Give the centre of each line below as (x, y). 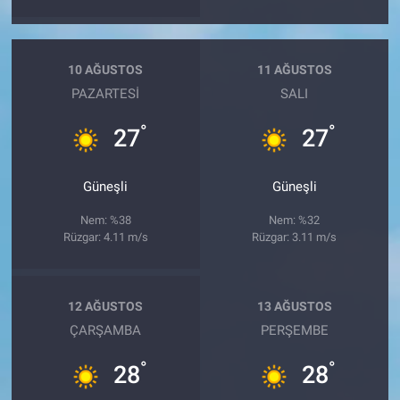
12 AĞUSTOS (106, 306)
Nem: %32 (295, 221)
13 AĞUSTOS (294, 306)
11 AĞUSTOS (294, 69)
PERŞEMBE (294, 331)
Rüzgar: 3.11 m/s (295, 237)
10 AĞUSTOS (106, 69)
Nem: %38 (105, 221)
